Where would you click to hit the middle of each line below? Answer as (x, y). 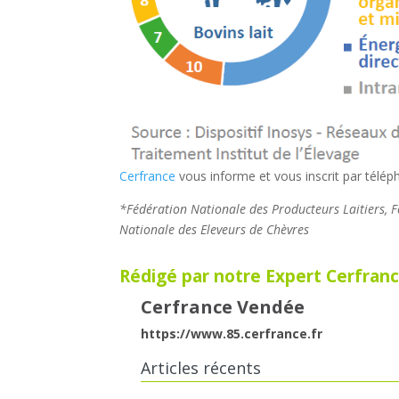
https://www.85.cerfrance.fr (232, 334)
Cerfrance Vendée (223, 307)
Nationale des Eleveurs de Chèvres (215, 230)
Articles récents (201, 368)
